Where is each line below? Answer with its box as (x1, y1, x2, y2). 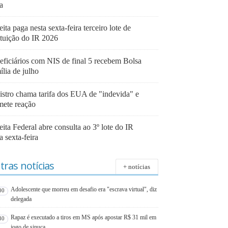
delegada (11, 195, 32, 203)
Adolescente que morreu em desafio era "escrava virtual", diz (11, 185, 157, 193)
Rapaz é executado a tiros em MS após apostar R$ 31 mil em (11, 213, 157, 221)
